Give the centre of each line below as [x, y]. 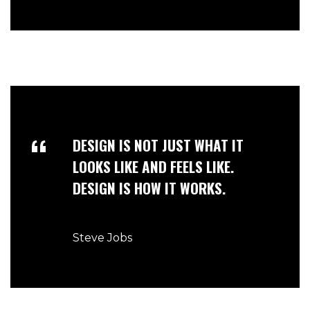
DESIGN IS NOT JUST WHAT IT [158, 145]
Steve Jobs [102, 238]
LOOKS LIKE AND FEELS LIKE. [153, 166]
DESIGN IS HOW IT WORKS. [151, 188]
